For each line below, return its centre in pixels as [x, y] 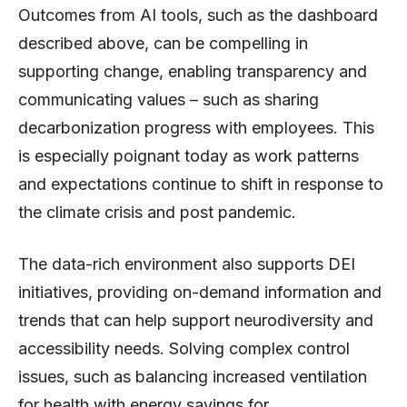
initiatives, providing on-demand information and [200, 292]
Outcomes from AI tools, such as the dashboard [198, 15]
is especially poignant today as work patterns [189, 155]
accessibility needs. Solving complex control [184, 348]
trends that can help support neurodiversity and [196, 320]
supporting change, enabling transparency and [193, 71]
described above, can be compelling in [163, 43]
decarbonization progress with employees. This [196, 127]
